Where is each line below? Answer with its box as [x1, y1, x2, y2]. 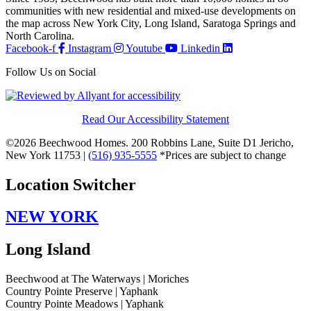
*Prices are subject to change [157, 149, 286, 161]
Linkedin [180, 42, 220, 54]
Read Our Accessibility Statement [82, 112, 229, 125]
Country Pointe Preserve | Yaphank [6, 285, 158, 298]
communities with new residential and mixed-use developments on [6, 4, 296, 17]
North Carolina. [6, 29, 74, 42]
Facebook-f [6, 42, 56, 54]
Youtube [126, 42, 162, 54]
